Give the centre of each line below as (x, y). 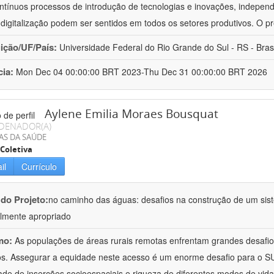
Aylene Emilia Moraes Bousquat (131, 114)
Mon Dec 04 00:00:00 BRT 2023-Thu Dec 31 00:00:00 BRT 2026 (142, 72)
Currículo (39, 167)
